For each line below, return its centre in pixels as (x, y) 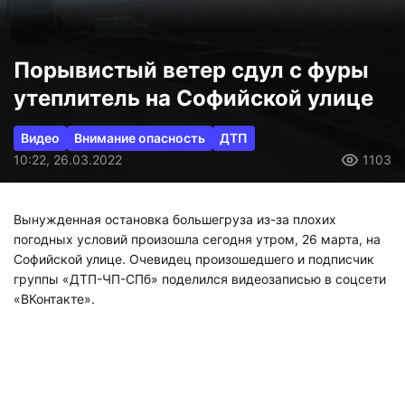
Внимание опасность (140, 98)
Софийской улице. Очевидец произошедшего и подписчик (194, 220)
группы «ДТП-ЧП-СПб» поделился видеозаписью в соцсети (200, 240)
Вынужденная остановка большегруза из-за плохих (175, 180)
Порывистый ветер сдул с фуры (191, 30)
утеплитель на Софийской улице (193, 58)
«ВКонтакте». (54, 259)
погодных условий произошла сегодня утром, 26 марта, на (197, 200)
